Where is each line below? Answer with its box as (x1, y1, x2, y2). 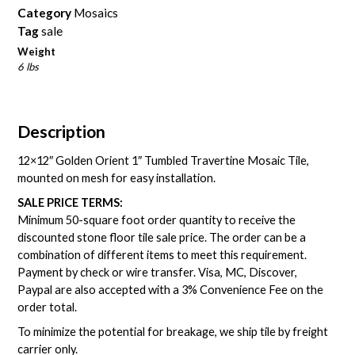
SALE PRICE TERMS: (17, 196, 124, 210)
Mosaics (74, 5, 119, 20)
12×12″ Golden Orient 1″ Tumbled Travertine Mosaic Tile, (17, 154, 310, 168)
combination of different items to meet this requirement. (17, 248, 307, 262)
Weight (17, 44, 56, 58)
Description (17, 121, 106, 142)
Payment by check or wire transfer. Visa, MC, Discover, (17, 265, 298, 280)
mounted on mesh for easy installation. (17, 171, 216, 185)
